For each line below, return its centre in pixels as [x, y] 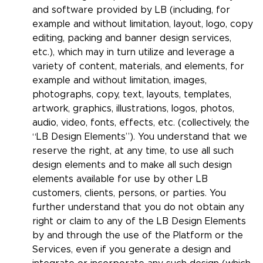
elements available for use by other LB [120, 179]
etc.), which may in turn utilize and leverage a [133, 53]
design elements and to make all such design [132, 165]
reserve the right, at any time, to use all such [133, 151]
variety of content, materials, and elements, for [138, 67]
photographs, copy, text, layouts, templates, [132, 95]
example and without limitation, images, [119, 81]
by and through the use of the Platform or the [138, 236]
